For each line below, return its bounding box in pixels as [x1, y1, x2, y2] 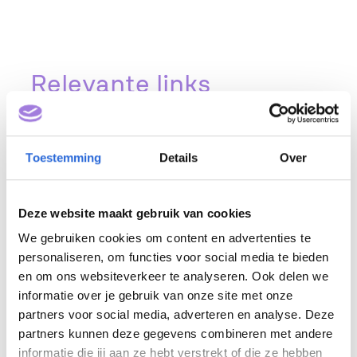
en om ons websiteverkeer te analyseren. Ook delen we [18, 269, 328, 284]
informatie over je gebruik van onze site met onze [18, 288, 293, 303]
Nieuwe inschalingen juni [62, 182, 280, 206]
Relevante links [30, 68, 211, 99]
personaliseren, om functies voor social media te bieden [18, 250, 329, 265]
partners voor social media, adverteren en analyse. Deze [18, 308, 335, 322]
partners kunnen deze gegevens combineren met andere [18, 327, 333, 341]
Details [159, 150, 198, 164]
